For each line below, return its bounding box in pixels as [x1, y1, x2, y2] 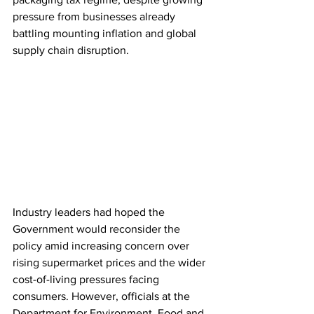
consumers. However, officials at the [13, 290, 193, 303]
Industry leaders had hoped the [13, 206, 168, 219]
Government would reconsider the [13, 223, 183, 235]
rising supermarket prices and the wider [13, 257, 208, 269]
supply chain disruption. [13, 44, 129, 56]
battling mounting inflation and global [13, 27, 199, 39]
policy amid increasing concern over [13, 240, 192, 252]
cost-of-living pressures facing [13, 273, 162, 286]
